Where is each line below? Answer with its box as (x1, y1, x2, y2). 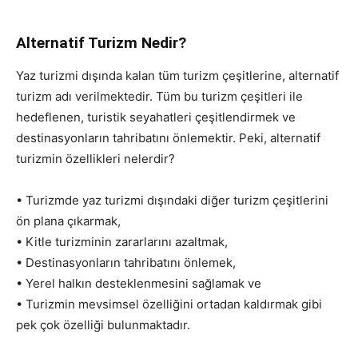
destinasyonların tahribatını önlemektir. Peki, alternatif (16, 129, 320, 145)
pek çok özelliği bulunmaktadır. (16, 316, 190, 332)
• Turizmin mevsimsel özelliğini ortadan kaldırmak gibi (16, 296, 322, 312)
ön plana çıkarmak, (16, 213, 121, 229)
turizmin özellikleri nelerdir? (16, 150, 175, 166)
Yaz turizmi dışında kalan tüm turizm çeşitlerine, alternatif (16, 67, 339, 83)
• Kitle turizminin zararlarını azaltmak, (16, 233, 228, 249)
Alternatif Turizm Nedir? (16, 33, 186, 52)
